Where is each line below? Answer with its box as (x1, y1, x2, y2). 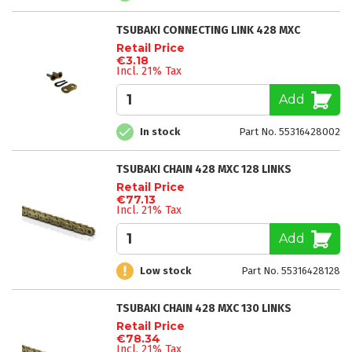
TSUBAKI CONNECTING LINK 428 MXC (116, 23, 300, 37)
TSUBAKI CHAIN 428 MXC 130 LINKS (116, 301, 291, 315)
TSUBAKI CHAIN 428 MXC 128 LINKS (116, 162, 291, 176)
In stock (140, 126, 180, 138)
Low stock (140, 265, 191, 277)
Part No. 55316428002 (239, 126, 340, 138)
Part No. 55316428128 (241, 265, 340, 277)
